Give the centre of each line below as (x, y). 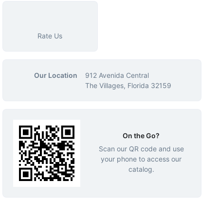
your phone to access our (141, 159)
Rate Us (50, 36)
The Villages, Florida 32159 (128, 85)
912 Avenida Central (117, 75)
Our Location (55, 75)
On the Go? (141, 136)
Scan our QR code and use (141, 149)
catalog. (141, 169)
